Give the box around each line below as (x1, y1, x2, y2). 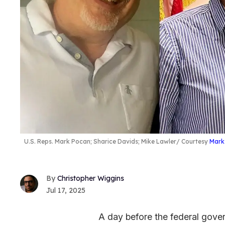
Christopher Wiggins (57, 173, 124, 183)
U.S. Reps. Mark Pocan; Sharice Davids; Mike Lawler (24, 137, 176, 145)
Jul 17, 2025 (46, 185, 85, 195)
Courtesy (180, 137, 209, 145)
